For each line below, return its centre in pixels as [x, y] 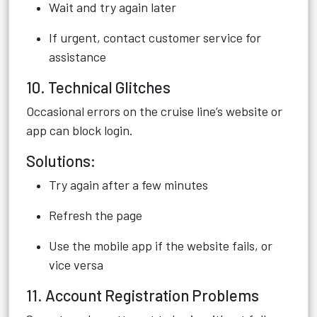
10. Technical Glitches [98, 87]
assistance [77, 57]
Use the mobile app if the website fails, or [161, 246]
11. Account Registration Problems [143, 295]
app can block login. [80, 130]
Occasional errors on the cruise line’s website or [154, 111]
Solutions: [61, 161]
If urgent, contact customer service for [155, 38]
